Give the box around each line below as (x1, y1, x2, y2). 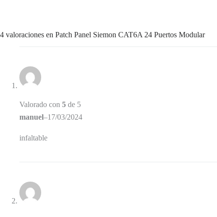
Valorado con (19, 100, 62, 109)
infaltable (19, 134, 47, 142)
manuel (19, 113, 44, 122)
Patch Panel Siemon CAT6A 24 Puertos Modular (55, 31, 205, 39)
